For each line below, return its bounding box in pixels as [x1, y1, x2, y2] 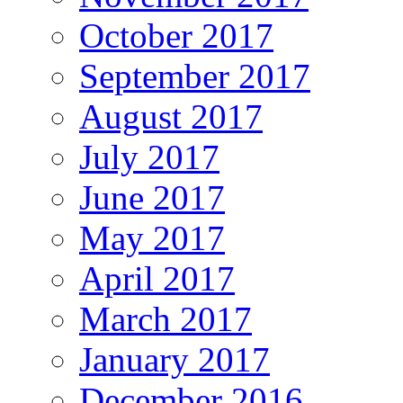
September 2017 [79, 56, 310, 95]
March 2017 [79, 299, 252, 338]
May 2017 [79, 218, 225, 257]
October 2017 [79, 15, 273, 55]
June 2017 [79, 177, 225, 217]
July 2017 [79, 137, 219, 176]
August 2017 [79, 96, 263, 136]
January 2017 [79, 339, 270, 379]
